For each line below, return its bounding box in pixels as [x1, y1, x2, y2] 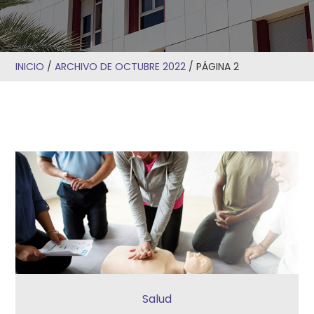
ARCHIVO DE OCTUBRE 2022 [55, 60, 186, 74]
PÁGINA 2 [196, 60, 240, 74]
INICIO [15, 60, 45, 74]
